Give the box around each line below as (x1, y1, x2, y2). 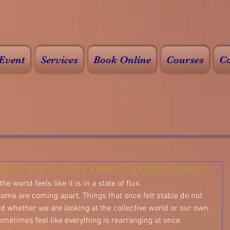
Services (41, 54, 78, 66)
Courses (166, 54, 204, 66)
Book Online (93, 54, 151, 66)
